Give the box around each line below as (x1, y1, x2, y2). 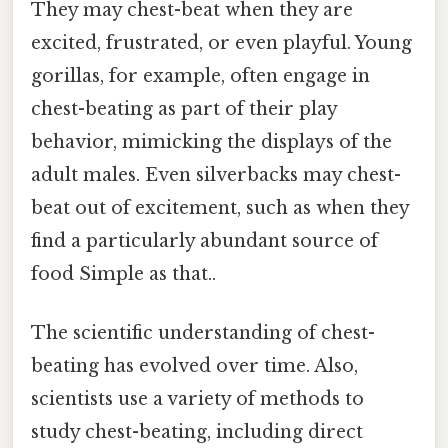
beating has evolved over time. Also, (31, 354, 358, 377)
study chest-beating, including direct (31, 420, 363, 443)
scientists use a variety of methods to (31, 387, 364, 410)
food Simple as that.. (31, 262, 216, 285)
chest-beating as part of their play (31, 97, 337, 120)
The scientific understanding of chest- (31, 321, 375, 344)
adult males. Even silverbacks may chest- (31, 163, 401, 186)
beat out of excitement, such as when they (31, 196, 409, 219)
